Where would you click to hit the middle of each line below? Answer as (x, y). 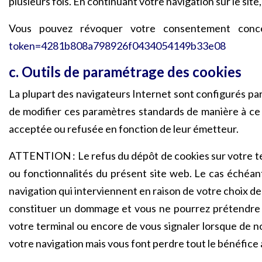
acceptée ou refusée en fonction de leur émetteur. (124, 129)
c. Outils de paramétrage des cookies (125, 72)
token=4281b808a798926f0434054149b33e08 (117, 46)
